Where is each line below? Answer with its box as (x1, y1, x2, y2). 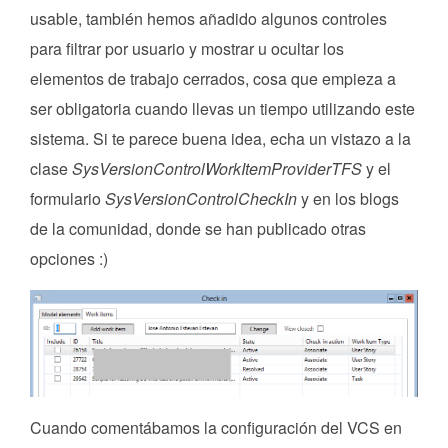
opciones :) (30, 246, 108, 270)
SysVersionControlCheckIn (105, 186, 297, 210)
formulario (30, 186, 105, 210)
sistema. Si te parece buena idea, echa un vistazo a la (30, 126, 411, 150)
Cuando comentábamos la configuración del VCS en (30, 415, 402, 439)
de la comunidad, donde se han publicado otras (30, 216, 366, 240)
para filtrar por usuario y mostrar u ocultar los (30, 36, 344, 60)
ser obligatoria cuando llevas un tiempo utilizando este (30, 96, 415, 120)
